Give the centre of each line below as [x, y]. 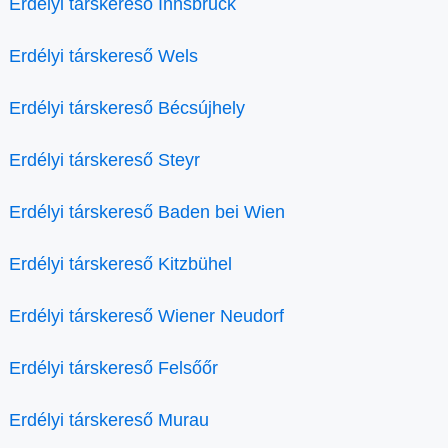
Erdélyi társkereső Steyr [104, 160]
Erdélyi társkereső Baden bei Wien [147, 212]
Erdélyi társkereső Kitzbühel [120, 264]
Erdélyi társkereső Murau [109, 420]
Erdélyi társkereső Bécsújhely [127, 108]
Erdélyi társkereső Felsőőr [113, 368]
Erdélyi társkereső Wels [103, 56]
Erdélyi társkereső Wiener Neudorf [146, 316]
